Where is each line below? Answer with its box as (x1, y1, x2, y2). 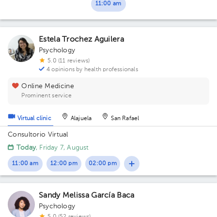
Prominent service (21, 93, 72, 99)
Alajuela (70, 116, 92, 122)
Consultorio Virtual (8, 131, 68, 138)
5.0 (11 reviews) (47, 58, 90, 64)
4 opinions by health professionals (46, 67, 138, 73)
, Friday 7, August (36, 144, 89, 151)
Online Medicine (21, 83, 74, 90)
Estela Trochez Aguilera (39, 36, 124, 44)
